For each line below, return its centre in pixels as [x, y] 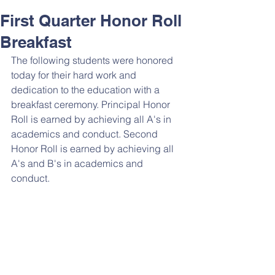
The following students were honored [93, 60]
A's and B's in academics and [78, 163]
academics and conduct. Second [86, 134]
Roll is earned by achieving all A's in [92, 119]
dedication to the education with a [87, 89]
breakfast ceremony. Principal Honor [92, 104]
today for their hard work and [75, 75]
